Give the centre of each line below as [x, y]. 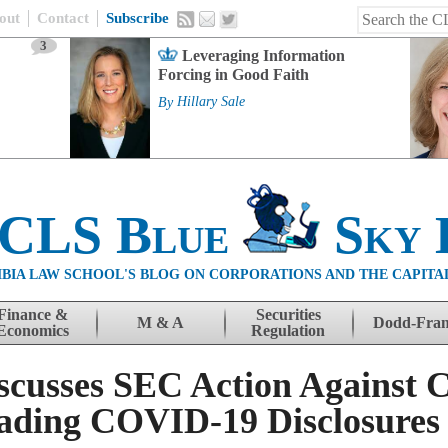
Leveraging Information [263, 55]
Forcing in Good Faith [233, 74]
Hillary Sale [210, 102]
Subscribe [137, 18]
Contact [63, 18]
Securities [288, 314]
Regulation [288, 330]
